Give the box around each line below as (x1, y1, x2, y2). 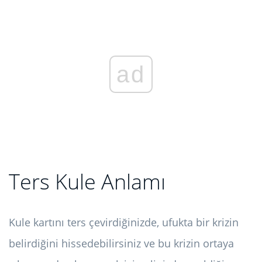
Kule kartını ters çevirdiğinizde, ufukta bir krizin (9, 215, 239, 230)
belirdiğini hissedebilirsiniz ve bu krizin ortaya (9, 236, 234, 251)
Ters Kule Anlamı (9, 167, 166, 196)
